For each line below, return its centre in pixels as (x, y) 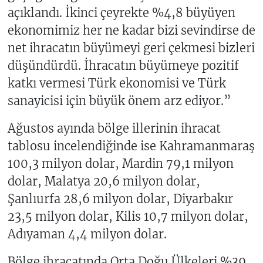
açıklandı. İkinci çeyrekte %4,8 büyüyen (121, 13)
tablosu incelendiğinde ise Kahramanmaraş (131, 146)
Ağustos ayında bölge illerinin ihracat (114, 129)
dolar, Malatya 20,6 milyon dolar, (104, 181)
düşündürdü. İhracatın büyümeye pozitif (123, 66)
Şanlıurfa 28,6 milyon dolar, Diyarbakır (120, 199)
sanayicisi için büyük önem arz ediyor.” (119, 101)
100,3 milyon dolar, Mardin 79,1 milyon (120, 164)
